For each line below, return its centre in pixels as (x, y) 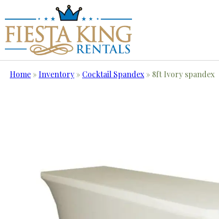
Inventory (56, 74)
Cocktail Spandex (113, 74)
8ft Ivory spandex (183, 74)
